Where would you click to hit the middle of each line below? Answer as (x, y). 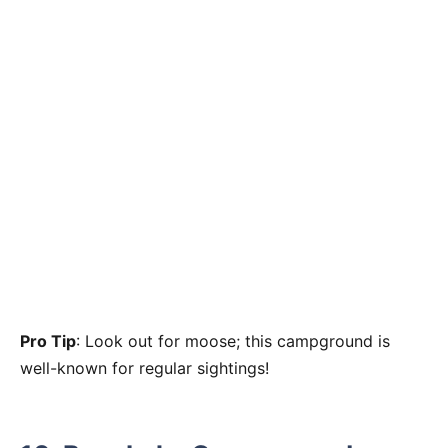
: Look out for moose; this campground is (233, 340)
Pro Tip (48, 340)
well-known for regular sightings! (144, 367)
